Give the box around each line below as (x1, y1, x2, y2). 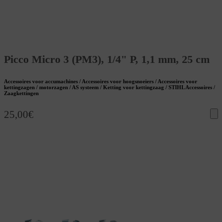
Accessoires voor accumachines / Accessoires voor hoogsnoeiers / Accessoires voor (4, 78, 197, 84)
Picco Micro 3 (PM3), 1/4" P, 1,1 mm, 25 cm (4, 53, 210, 66)
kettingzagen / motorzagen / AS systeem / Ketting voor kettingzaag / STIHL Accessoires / (4, 84, 215, 90)
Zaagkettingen (4, 90, 39, 96)
